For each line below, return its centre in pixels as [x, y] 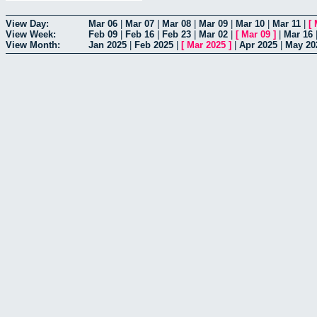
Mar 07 [140, 23]
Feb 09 [103, 34]
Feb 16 [140, 34]
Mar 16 [298, 34]
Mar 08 [177, 23]
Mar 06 [103, 23]
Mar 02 [213, 34]
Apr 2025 [258, 45]
